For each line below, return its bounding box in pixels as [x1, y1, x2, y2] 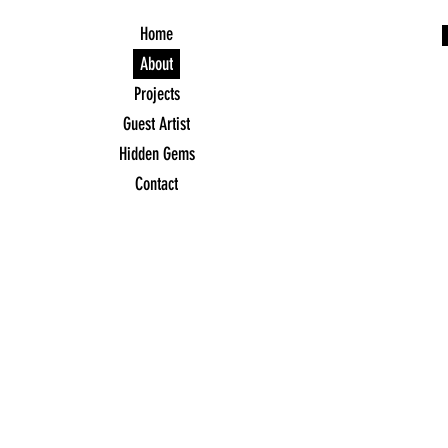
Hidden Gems [118, 143, 195, 165]
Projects [133, 83, 180, 105]
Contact [135, 173, 178, 195]
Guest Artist [123, 113, 190, 135]
